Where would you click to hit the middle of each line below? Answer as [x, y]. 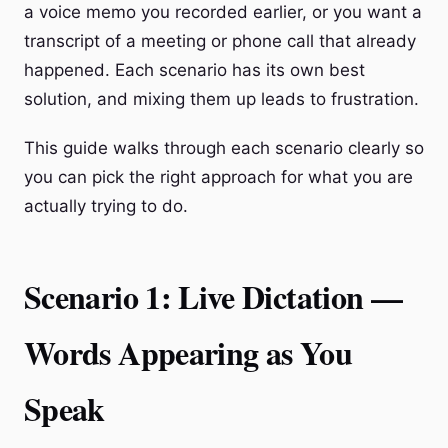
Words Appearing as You [188, 352]
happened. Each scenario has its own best [194, 70]
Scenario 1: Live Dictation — [213, 296]
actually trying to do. [106, 206]
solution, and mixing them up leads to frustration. [221, 99]
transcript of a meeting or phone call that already [220, 41]
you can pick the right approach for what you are [218, 177]
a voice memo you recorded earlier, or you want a [223, 12]
